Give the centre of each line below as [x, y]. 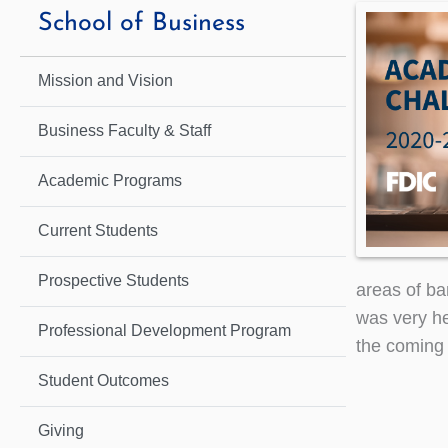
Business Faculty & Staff [124, 131]
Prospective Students [113, 281]
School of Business [141, 24]
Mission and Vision [105, 81]
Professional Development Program [164, 331]
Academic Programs [110, 181]
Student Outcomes [103, 381]
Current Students [98, 231]
